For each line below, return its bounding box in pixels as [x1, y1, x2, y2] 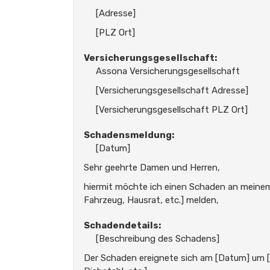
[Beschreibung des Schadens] [96, 233, 219, 244]
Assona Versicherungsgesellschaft [96, 66, 240, 77]
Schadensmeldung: [84, 130, 174, 140]
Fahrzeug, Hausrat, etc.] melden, [84, 195, 219, 206]
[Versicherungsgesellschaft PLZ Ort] [96, 104, 248, 115]
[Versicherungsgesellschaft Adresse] [96, 85, 248, 96]
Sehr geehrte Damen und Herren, [84, 162, 220, 173]
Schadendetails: [84, 220, 161, 231]
